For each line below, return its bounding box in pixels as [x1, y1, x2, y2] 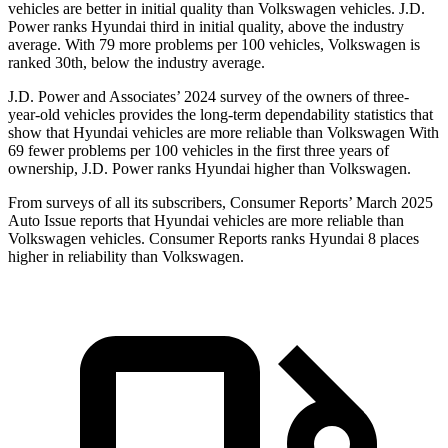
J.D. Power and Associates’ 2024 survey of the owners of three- [8, 88, 409, 106]
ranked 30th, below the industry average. [8, 54, 265, 72]
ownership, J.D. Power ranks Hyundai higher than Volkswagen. [8, 160, 411, 178]
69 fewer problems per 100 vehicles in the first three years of [8, 142, 389, 160]
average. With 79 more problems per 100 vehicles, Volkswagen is [8, 36, 420, 54]
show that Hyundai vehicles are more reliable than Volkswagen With [8, 124, 439, 142]
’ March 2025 [348, 194, 433, 212]
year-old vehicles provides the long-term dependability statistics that [8, 106, 433, 124]
